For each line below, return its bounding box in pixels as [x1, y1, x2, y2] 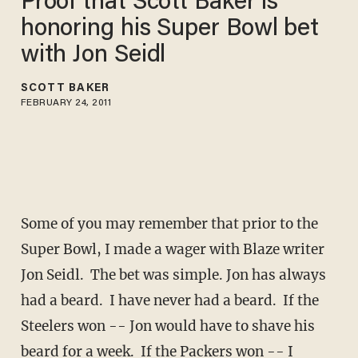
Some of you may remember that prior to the [20, 215, 318, 233]
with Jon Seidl [20, 43, 166, 68]
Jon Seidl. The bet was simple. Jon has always [20, 266, 326, 284]
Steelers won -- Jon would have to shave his [20, 317, 315, 336]
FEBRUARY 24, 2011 [20, 97, 112, 108]
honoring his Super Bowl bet [20, 17, 320, 42]
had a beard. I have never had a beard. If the [20, 292, 319, 310]
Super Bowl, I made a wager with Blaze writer [20, 241, 324, 259]
